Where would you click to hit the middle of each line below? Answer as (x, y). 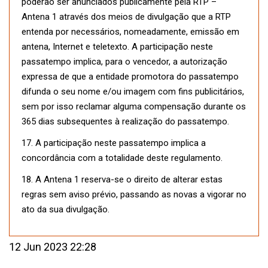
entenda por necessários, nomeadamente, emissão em (130, 32)
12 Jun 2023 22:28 (53, 247)
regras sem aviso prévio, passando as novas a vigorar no (134, 195)
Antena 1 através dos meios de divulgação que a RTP (126, 17)
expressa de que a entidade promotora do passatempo (130, 77)
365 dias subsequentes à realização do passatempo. (125, 122)
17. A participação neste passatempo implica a (114, 143)
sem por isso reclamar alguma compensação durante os (134, 107)
